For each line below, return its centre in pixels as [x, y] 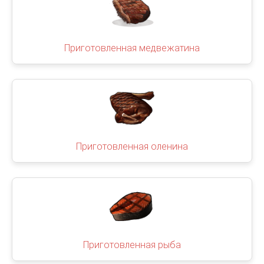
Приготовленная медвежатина [132, 48]
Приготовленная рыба [132, 245]
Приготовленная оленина [132, 146]
